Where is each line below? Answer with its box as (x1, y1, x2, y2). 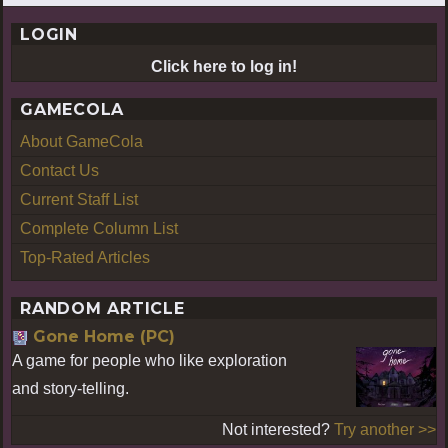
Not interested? (222, 420, 334, 438)
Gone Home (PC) (33, 326, 175, 346)
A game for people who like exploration (12, 351, 287, 369)
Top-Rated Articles (20, 248, 150, 266)
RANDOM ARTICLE (20, 298, 185, 318)
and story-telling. (12, 379, 129, 397)
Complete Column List (20, 219, 178, 237)
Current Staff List (20, 190, 138, 208)
